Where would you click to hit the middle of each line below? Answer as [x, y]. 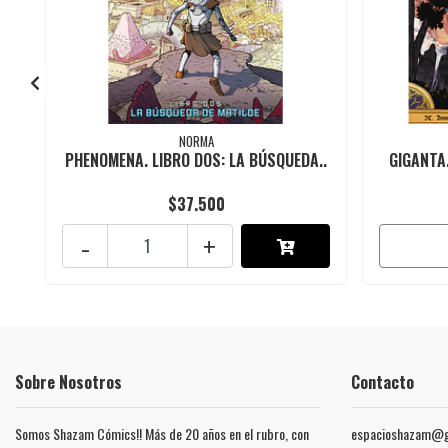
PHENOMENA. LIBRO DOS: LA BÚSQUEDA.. [196, 160]
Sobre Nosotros [68, 382]
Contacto [382, 382]
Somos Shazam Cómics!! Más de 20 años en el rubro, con [162, 434]
